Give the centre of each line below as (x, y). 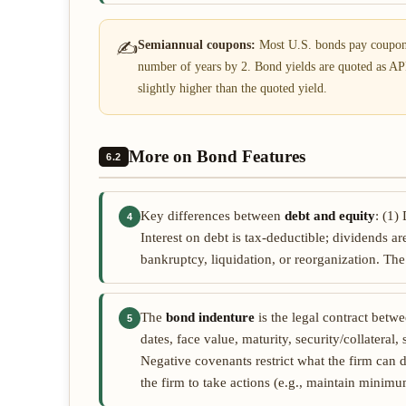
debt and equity (330, 216)
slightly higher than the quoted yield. (232, 88)
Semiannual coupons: (197, 45)
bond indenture (210, 317)
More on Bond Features (217, 156)
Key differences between (213, 216)
